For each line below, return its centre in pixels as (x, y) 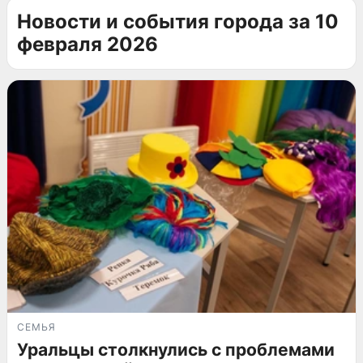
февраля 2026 (88, 44)
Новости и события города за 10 (178, 21)
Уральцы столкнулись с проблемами (176, 349)
